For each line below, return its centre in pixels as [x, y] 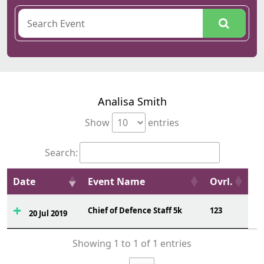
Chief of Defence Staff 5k [135, 210]
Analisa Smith [132, 101]
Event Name [116, 181]
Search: [61, 153]
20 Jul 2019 [48, 213]
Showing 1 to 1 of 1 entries [132, 244]
